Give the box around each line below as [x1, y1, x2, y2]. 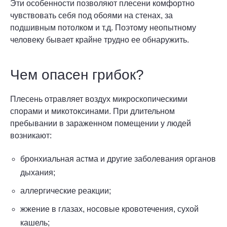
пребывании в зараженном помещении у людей [10, 119, 191, 128]
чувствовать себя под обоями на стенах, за [10, 11, 173, 20]
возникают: [10, 131, 52, 140]
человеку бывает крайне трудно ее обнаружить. [10, 35, 189, 44]
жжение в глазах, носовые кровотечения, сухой [20, 205, 199, 213]
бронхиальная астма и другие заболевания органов [20, 155, 216, 163]
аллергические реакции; [20, 186, 111, 195]
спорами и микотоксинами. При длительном [10, 107, 175, 116]
